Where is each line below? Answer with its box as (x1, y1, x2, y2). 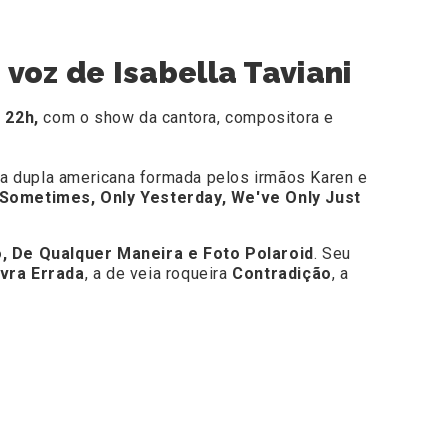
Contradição (232, 264, 332, 284)
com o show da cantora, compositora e (38, 108, 335, 128)
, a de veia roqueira (84, 264, 233, 284)
